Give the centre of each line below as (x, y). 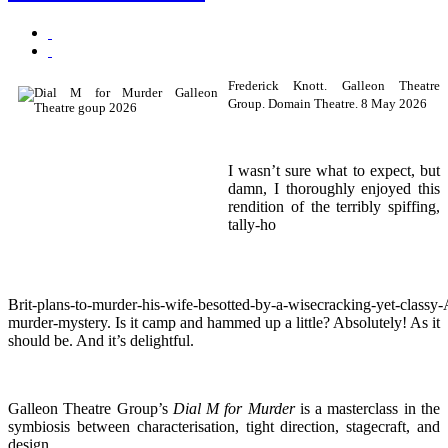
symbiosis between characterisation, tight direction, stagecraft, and (224, 426)
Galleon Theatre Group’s (90, 408)
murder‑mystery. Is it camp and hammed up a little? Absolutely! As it (224, 322)
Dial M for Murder (233, 408)
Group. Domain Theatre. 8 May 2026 (327, 103)
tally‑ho (252, 224)
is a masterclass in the (367, 408)
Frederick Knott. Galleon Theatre (334, 85)
